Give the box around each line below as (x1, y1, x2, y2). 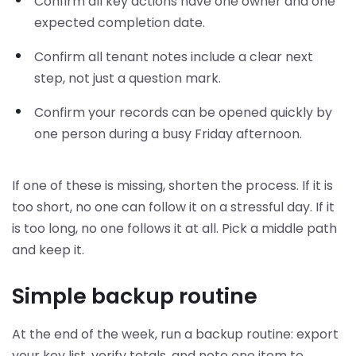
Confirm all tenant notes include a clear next (34, 47, 313, 66)
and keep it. (12, 240, 84, 259)
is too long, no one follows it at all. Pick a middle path (12, 219, 337, 238)
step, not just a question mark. (34, 68, 221, 87)
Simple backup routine (12, 281, 257, 311)
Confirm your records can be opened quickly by (34, 103, 332, 122)
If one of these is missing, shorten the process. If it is (12, 176, 333, 195)
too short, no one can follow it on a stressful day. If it (12, 197, 335, 216)
